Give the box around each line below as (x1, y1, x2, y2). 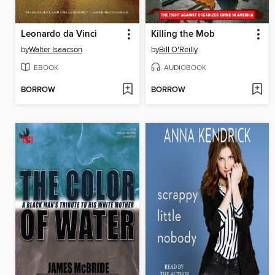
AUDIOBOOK (163, 63, 206, 72)
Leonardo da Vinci (21, 28, 97, 40)
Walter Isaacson (29, 44, 82, 55)
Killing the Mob (150, 28, 215, 40)
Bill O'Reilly (158, 44, 198, 55)
